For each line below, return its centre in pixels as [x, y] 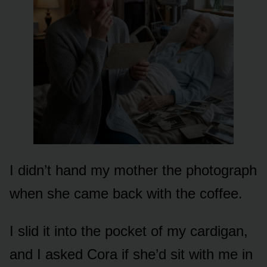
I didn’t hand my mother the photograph [133, 170]
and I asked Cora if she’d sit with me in [131, 254]
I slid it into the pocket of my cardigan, [129, 231]
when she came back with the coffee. [126, 193]
